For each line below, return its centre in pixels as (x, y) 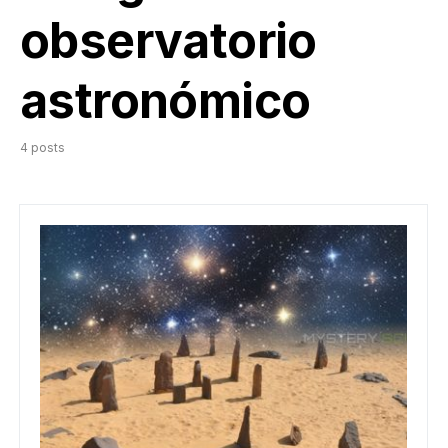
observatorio (168, 40)
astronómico (165, 100)
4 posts (42, 147)
